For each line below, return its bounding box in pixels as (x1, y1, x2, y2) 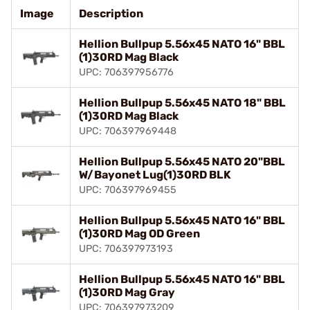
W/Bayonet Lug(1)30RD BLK (79, 168, 231, 181)
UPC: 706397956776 (79, 66, 174, 78)
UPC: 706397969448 (79, 125, 176, 137)
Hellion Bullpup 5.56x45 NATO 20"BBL (79, 155, 285, 168)
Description (79, 7, 143, 20)
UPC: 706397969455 (79, 184, 176, 196)
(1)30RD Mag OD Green (79, 227, 200, 240)
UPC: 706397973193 (79, 243, 173, 255)
